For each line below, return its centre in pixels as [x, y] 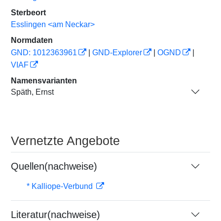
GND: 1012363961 [44, 53]
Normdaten [32, 40]
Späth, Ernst [32, 92]
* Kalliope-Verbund [61, 186]
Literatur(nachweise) [55, 215]
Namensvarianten [44, 81]
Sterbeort [28, 13]
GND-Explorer [117, 53]
